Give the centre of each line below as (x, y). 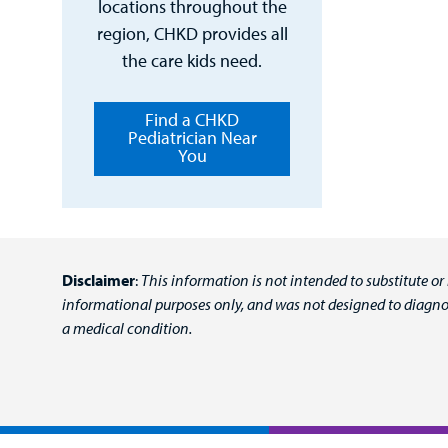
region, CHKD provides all (192, 33)
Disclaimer (98, 280)
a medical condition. (127, 328)
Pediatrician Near (192, 138)
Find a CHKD (192, 120)
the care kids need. (192, 60)
